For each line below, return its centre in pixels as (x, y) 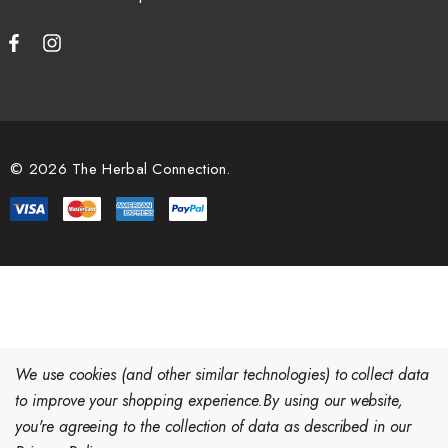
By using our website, (333, 400)
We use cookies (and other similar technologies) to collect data (222, 374)
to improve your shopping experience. (139, 400)
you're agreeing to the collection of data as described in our (213, 426)
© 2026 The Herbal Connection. (120, 168)
